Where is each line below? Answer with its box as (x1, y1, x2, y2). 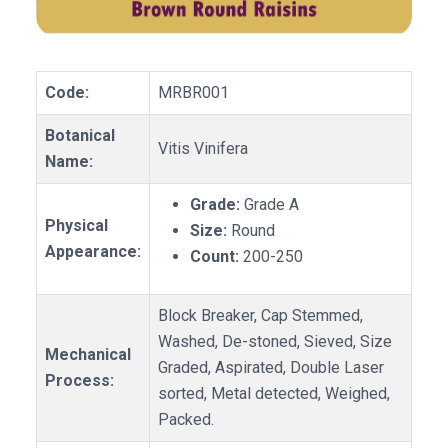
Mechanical (45, 345, 131, 365)
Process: (45, 371, 114, 391)
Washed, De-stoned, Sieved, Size (158, 332, 392, 352)
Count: (190, 247, 239, 267)
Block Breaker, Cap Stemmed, (158, 306, 363, 326)
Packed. (158, 410, 214, 430)
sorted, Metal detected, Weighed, (158, 384, 390, 404)
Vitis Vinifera (158, 139, 248, 159)
